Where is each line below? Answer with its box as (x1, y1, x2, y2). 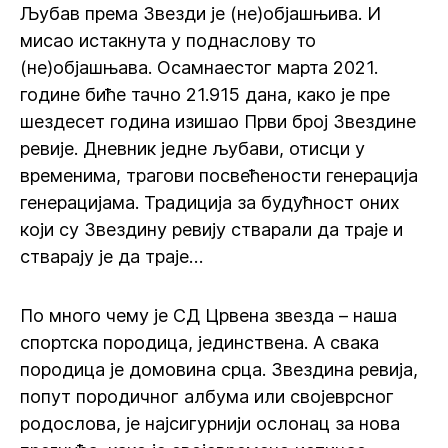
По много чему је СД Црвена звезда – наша (20, 305, 397, 326)
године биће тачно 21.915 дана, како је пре (20, 84, 390, 105)
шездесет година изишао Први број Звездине (20, 111, 416, 132)
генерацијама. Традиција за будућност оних (20, 192, 400, 213)
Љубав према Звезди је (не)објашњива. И (20, 3, 381, 24)
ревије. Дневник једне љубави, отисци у (20, 138, 365, 159)
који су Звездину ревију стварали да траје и (20, 219, 403, 240)
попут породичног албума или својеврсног (20, 386, 394, 407)
